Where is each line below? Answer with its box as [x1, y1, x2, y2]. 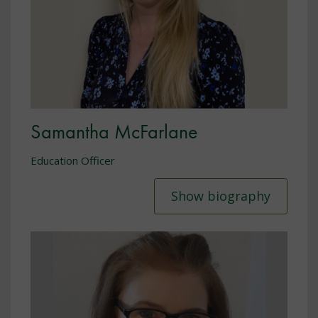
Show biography [171, 187, 270, 205]
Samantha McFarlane [31, 119, 197, 144]
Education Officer [31, 153, 115, 168]
